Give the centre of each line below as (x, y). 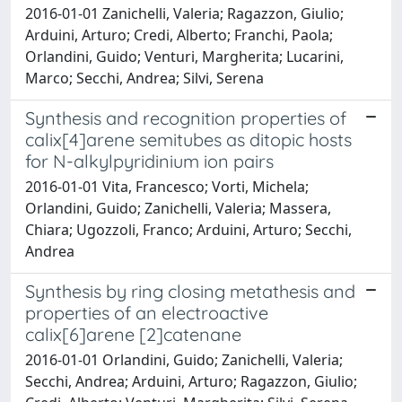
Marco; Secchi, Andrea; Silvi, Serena (144, 78)
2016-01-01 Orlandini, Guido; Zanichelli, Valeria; (184, 359)
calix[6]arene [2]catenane (133, 334)
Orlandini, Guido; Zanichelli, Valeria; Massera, (178, 208)
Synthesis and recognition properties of (186, 118)
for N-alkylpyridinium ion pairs (149, 161)
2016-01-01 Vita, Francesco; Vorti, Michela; (167, 186)
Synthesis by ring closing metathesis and (190, 291)
